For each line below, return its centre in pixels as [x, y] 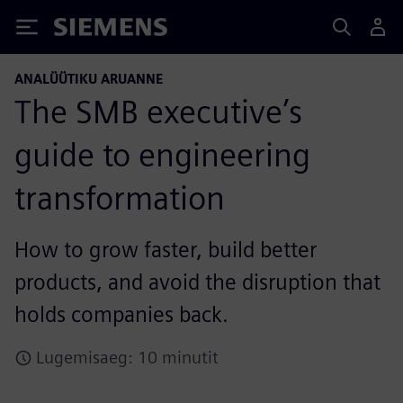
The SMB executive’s [158, 112]
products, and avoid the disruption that [197, 282]
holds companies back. [121, 314]
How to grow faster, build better [166, 250]
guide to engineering [162, 155]
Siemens [84, 30]
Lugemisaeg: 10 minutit [127, 358]
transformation [120, 198]
